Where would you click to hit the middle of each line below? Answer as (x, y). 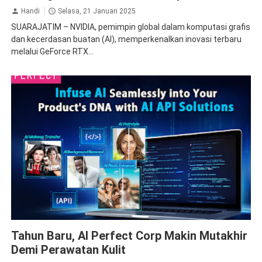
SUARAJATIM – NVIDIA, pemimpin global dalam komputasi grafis (130, 27)
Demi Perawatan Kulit (68, 249)
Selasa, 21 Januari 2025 (96, 11)
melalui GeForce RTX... (52, 52)
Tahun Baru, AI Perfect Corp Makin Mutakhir (129, 235)
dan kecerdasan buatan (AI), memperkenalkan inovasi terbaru (126, 39)
